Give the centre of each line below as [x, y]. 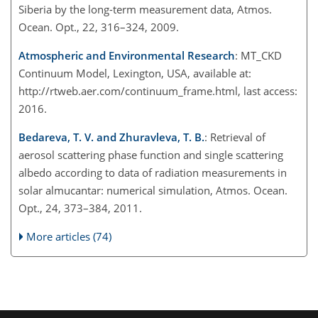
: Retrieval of [235, 137]
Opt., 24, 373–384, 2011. [80, 208]
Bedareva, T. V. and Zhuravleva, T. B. [111, 137]
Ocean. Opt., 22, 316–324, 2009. [99, 27]
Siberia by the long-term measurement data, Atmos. [145, 9]
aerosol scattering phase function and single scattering [151, 154]
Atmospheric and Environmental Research [127, 55]
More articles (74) [69, 236]
